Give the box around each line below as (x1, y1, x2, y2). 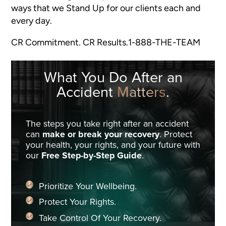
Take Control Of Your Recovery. (38, 212, 161, 224)
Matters (117, 84, 166, 102)
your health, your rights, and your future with (25, 140, 200, 151)
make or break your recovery (42, 129, 159, 141)
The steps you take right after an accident (25, 119, 189, 130)
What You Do (43, 69, 132, 87)
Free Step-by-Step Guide (41, 150, 142, 162)
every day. (11, 15, 52, 26)
